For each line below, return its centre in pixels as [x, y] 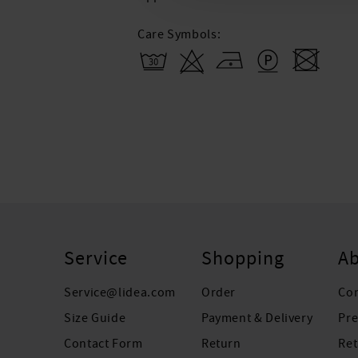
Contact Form [103, 344]
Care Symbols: [179, 34]
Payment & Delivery [257, 318]
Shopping [243, 259]
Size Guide [95, 318]
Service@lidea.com [120, 292]
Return [221, 344]
